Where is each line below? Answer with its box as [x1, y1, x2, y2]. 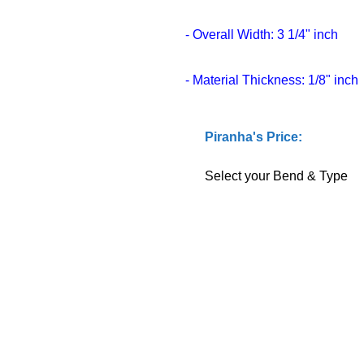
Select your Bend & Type [204, 169, 348, 183]
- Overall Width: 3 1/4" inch [184, 28, 338, 41]
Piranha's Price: [204, 130, 302, 144]
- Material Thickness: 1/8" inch [184, 73, 358, 87]
